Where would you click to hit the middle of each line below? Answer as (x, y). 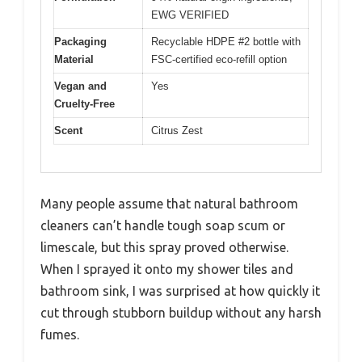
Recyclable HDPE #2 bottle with (226, 41)
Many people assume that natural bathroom (169, 204)
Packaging (80, 41)
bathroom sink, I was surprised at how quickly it (180, 291)
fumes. (60, 335)
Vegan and (80, 86)
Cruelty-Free (84, 103)
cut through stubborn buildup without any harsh (181, 313)
